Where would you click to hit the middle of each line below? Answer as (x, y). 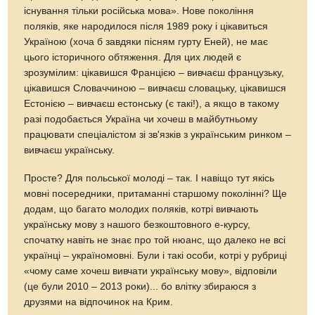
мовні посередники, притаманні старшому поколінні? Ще (156, 193)
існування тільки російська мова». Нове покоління (139, 11)
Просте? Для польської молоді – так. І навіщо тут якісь (149, 178)
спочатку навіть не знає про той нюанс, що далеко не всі (155, 240)
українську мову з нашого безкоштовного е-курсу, (137, 224)
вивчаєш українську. (70, 150)
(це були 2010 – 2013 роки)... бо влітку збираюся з (140, 286)
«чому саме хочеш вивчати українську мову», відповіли (151, 271)
